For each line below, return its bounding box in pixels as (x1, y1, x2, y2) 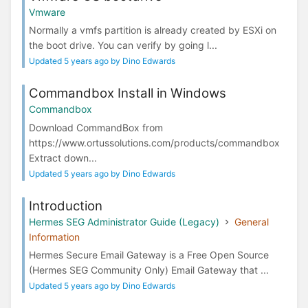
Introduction (29, 197, 102, 214)
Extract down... (29, 151, 97, 164)
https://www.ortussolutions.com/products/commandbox (29, 136, 280, 148)
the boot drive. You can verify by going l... (29, 39, 217, 52)
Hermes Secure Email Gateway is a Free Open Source (29, 248, 269, 261)
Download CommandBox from (29, 121, 163, 133)
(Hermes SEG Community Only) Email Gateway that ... (29, 263, 269, 276)
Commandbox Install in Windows (29, 85, 226, 102)
